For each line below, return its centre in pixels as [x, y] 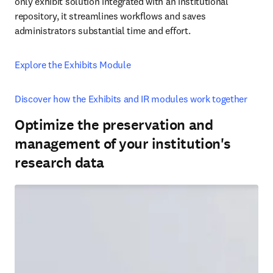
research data [59, 163]
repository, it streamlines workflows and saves [110, 16]
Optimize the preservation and [114, 125]
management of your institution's [123, 144]
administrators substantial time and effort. [104, 30]
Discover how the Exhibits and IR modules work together [131, 99]
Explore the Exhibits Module [73, 65]
